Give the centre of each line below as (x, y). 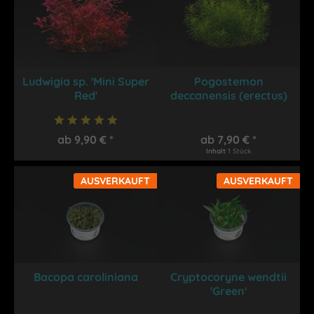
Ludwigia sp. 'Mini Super (86, 81)
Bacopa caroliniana (86, 277)
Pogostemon (228, 81)
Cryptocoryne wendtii (229, 277)
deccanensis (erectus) (228, 95)
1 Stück (240, 151)
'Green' (229, 291)
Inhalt (217, 151)
